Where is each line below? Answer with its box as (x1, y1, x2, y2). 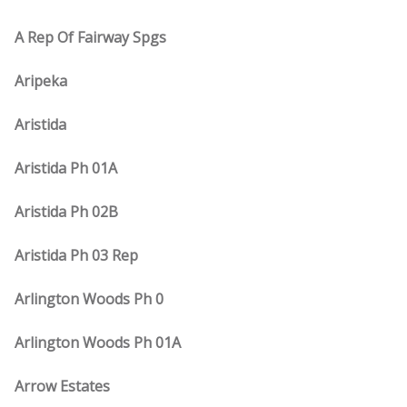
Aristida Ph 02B (15, 202, 118, 222)
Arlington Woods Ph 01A (15, 333, 181, 352)
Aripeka (15, 71, 67, 91)
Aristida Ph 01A (15, 158, 117, 178)
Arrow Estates (15, 376, 110, 396)
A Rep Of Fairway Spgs (15, 27, 166, 47)
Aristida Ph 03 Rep (15, 245, 138, 265)
